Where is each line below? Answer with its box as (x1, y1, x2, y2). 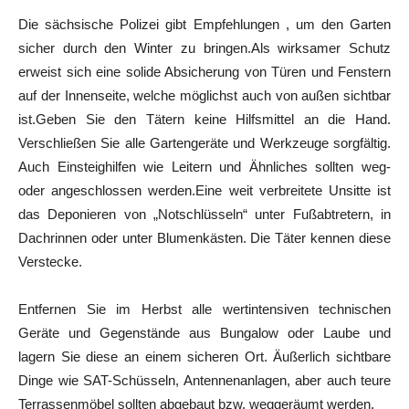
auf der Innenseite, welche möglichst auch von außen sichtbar (18, 88, 391, 103)
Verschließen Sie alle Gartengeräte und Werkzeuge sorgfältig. (18, 135, 391, 151)
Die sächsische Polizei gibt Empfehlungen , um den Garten (18, 16, 391, 32)
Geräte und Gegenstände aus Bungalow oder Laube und (18, 325, 391, 341)
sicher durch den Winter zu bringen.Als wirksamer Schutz (18, 40, 391, 56)
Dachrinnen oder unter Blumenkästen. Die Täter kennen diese (18, 230, 391, 246)
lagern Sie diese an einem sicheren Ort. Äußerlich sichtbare (18, 349, 391, 364)
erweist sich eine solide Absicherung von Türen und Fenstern (18, 64, 391, 79)
